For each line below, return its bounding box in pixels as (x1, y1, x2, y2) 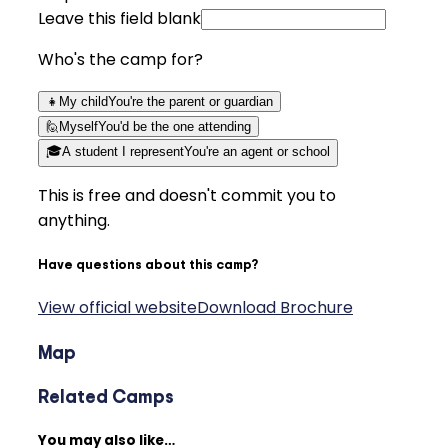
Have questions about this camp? (38, 254, 258, 273)
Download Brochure (197, 295, 353, 319)
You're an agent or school (184, 143, 330, 159)
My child (59, 93, 108, 109)
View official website (38, 295, 197, 319)
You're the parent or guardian (108, 93, 273, 109)
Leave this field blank (38, 6, 201, 30)
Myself (59, 118, 98, 134)
